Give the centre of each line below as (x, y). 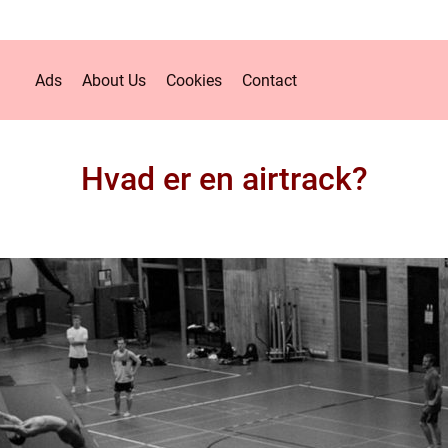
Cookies (193, 80)
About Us (113, 80)
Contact (269, 80)
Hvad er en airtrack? (224, 179)
